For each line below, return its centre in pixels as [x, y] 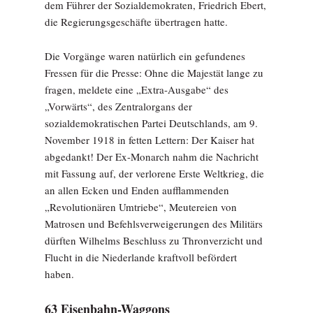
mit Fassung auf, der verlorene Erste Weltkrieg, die [154, 173]
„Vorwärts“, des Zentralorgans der [118, 106]
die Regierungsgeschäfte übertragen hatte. [136, 22]
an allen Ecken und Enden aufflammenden [137, 190]
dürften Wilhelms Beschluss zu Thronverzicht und [154, 240]
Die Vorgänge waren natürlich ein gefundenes [145, 56]
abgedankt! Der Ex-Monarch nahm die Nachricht [152, 156]
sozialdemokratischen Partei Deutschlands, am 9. [151, 123]
